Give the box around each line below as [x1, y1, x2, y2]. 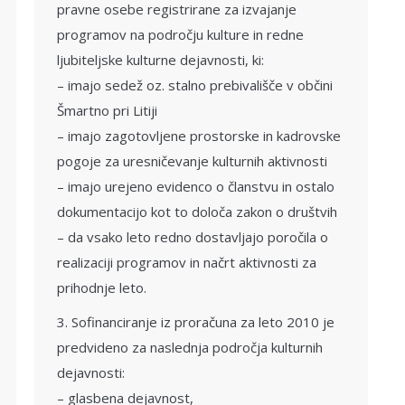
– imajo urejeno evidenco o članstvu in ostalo [57, 177, 334, 195]
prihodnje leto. [57, 278, 146, 297]
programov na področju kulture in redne [57, 25, 304, 43]
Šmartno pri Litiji [57, 101, 157, 119]
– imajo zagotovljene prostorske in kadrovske [57, 127, 341, 145]
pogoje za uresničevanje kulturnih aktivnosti [57, 152, 327, 170]
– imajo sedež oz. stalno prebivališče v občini [57, 76, 333, 94]
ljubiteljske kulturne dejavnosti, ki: [57, 51, 264, 69]
